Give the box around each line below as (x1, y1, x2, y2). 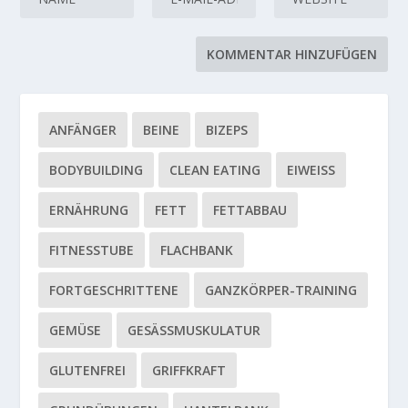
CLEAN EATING (169, 161, 261, 178)
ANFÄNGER (49, 121, 117, 138)
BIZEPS (206, 121, 249, 138)
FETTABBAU (213, 201, 288, 219)
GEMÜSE (49, 321, 102, 339)
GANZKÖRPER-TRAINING (205, 281, 358, 299)
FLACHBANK (160, 241, 234, 259)
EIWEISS (287, 161, 329, 178)
